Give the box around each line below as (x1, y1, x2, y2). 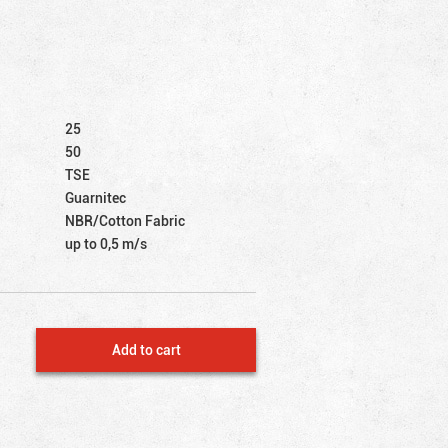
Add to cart (111, 339, 181, 359)
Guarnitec (65, 187, 127, 207)
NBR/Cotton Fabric (65, 210, 186, 230)
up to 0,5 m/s (65, 233, 148, 253)
